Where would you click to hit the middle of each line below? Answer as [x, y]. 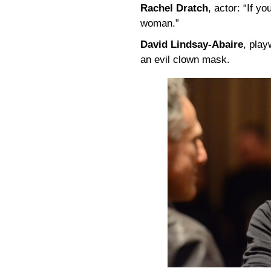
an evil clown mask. [185, 60]
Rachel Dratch [174, 8]
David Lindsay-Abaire [192, 45]
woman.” [160, 24]
